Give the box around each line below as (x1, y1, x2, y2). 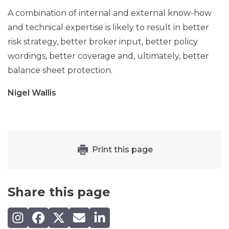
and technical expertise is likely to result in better (8, 22, 209, 32)
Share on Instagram (8, 209, 94, 219)
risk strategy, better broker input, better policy (8, 36, 198, 47)
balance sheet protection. (8, 65, 112, 75)
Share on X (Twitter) (49, 209, 137, 219)
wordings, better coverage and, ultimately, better (8, 51, 209, 61)
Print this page (91, 144, 153, 154)
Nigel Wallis (8, 87, 56, 98)
